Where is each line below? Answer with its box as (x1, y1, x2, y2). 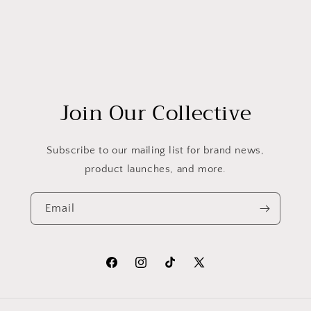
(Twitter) (192, 281, 230, 293)
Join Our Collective (59, 94, 252, 131)
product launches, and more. (84, 162, 227, 175)
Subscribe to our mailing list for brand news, (47, 144, 264, 156)
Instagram (133, 264, 179, 276)
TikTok (162, 264, 191, 276)
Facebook (104, 264, 148, 276)
